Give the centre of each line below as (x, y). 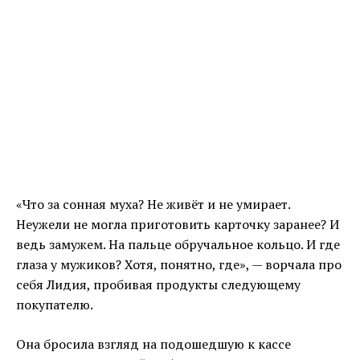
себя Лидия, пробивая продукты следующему (158, 285)
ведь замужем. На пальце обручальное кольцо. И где (178, 245)
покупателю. (55, 305)
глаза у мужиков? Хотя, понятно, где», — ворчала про (179, 265)
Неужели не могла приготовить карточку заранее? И (178, 225)
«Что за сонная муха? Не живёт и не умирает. (153, 205)
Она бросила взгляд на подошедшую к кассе (153, 344)
